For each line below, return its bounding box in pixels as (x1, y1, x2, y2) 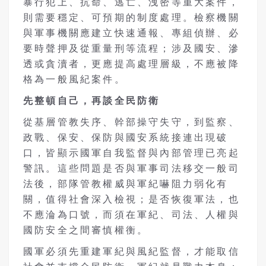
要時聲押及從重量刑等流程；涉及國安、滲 (23, 43, 240, 53)
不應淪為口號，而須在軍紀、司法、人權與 (23, 209, 240, 220)
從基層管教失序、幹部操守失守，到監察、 (23, 116, 240, 127)
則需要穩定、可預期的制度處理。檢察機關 (23, 12, 240, 23)
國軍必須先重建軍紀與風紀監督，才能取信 (23, 246, 240, 256)
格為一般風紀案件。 (23, 74, 126, 84)
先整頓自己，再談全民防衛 (23, 95, 160, 106)
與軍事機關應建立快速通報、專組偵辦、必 (23, 27, 240, 38)
